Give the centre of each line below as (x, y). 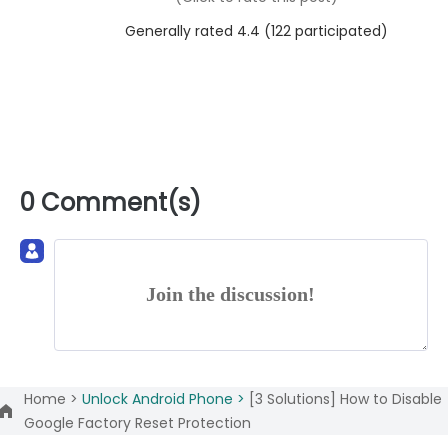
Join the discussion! (230, 294)
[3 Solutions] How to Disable (345, 399)
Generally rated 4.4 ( (198, 31)
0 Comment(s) (110, 203)
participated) (339, 31)
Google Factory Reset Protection (137, 423)
